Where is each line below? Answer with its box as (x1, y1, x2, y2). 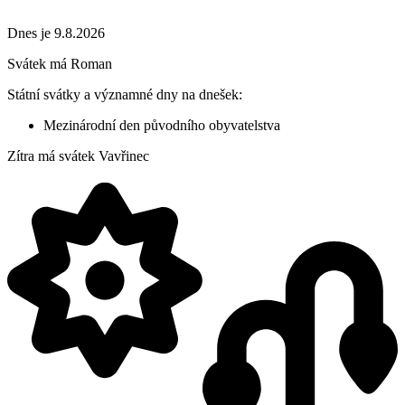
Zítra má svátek (7, 148, 99, 165)
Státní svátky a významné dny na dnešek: (7, 87, 242, 103)
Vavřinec (99, 148, 149, 165)
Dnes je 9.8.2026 (7, 25, 105, 42)
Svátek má (7, 56, 71, 72)
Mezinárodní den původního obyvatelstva (43, 118, 280, 134)
